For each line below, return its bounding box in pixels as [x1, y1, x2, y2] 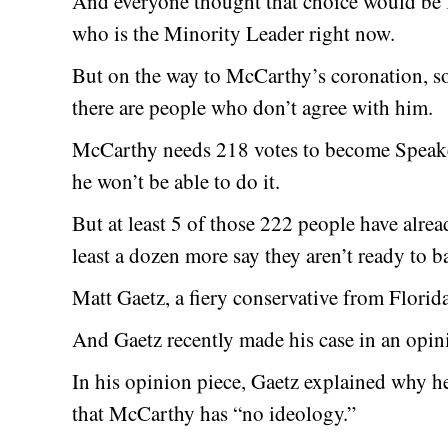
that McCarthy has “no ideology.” [72, 398, 356, 427]
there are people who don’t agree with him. [72, 92, 433, 121]
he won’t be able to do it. [72, 166, 280, 195]
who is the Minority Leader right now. [72, 18, 395, 47]
